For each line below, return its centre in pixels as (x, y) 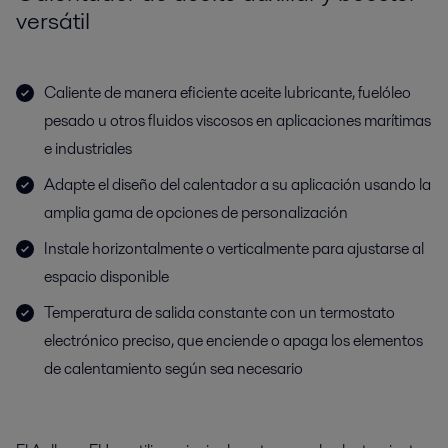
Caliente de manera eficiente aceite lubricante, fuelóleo (227, 92)
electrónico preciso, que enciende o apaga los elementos (233, 340)
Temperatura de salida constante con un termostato (219, 312)
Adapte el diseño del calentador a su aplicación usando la (237, 184)
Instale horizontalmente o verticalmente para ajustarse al (234, 248)
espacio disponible (106, 276)
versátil (53, 20)
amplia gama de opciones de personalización (196, 212)
